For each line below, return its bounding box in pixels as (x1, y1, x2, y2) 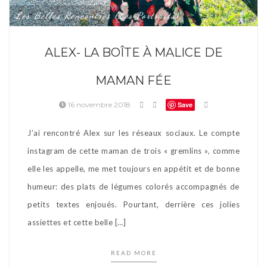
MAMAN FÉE (95, 73, 172, 88)
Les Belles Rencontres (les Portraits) (15, 10, 179, 21)
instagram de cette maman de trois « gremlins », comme (27, 145, 240, 156)
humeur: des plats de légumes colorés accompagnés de (27, 181, 240, 191)
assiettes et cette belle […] (27, 217, 126, 227)
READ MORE (110, 249, 157, 256)
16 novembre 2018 (66, 100, 132, 109)
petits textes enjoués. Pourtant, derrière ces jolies (27, 199, 240, 209)
